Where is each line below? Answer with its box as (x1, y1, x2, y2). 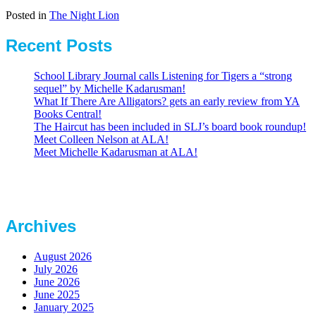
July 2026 (34, 263, 78, 276)
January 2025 (34, 301, 94, 314)
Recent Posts (6, 35, 112, 55)
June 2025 (34, 288, 80, 301)
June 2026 (34, 276, 80, 288)
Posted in (6, 8, 49, 21)
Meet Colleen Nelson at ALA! (34, 133, 169, 145)
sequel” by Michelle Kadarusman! (34, 82, 186, 95)
